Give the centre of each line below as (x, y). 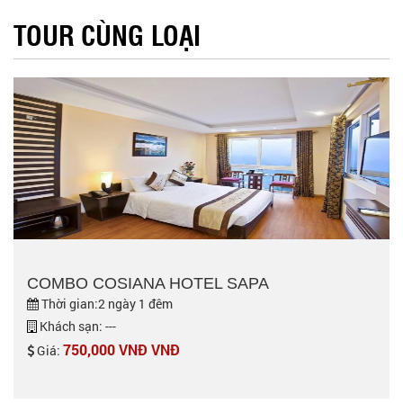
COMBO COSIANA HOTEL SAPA (148, 283)
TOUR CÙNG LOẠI (107, 34)
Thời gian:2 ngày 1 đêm (106, 304)
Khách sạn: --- (76, 326)
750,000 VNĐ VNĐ (121, 349)
